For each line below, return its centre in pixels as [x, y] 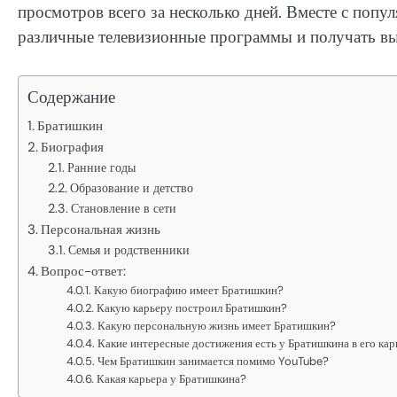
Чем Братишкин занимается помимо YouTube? [214, 361]
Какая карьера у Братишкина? [172, 378]
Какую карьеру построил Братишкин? [192, 307]
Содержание [71, 97]
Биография [73, 147]
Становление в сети [123, 208]
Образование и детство [131, 187]
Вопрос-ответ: [84, 271]
